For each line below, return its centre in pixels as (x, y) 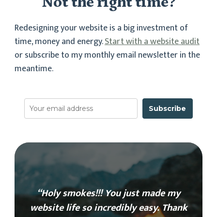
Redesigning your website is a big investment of (101, 28)
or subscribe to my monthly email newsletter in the (107, 55)
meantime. (34, 69)
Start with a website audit (152, 41)
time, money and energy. (60, 41)
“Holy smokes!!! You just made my (108, 193)
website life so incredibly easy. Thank (108, 208)
